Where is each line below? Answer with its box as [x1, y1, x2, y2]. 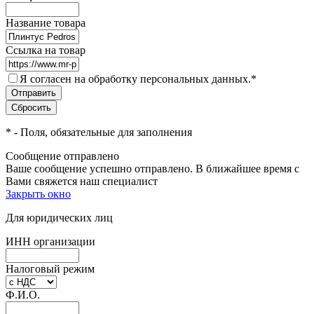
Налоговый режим [6, 262, 95, 275]
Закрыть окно [6, 187, 71, 200]
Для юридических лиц [6, 211, 113, 224]
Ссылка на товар [6, 43, 86, 56]
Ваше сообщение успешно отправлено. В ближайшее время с [6, 162, 299, 175]
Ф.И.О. [6, 288, 40, 301]
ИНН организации [6, 235, 95, 247]
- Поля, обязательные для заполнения [11, 125, 192, 138]
